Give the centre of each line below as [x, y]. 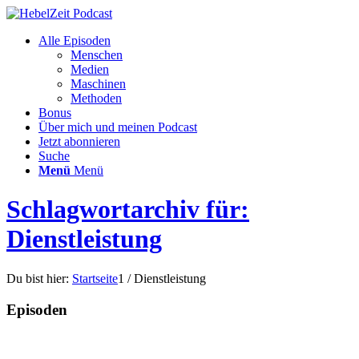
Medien [90, 69]
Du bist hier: [38, 278]
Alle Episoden [75, 40]
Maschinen [98, 84]
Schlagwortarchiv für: [128, 210]
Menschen [97, 55]
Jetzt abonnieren [79, 141]
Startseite [95, 278]
